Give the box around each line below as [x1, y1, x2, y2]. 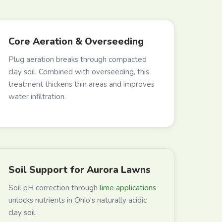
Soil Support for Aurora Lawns [8, 163, 151, 176]
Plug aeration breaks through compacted [8, 54, 147, 64]
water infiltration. [8, 91, 66, 102]
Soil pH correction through [8, 182, 100, 193]
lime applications [100, 182, 156, 193]
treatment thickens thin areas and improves [8, 79, 155, 89]
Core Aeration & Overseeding [8, 35, 144, 48]
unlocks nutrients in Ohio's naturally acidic [8, 195, 147, 205]
